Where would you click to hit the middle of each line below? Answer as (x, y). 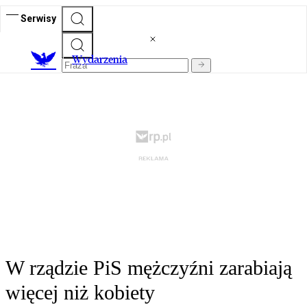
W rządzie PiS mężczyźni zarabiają (149, 268)
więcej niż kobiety (80, 293)
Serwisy (38, 18)
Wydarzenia (100, 60)
